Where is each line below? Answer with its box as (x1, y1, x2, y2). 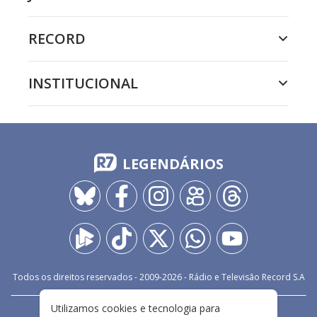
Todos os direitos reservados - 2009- (12, 271, 162, 283)
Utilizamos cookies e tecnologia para (51, 301, 220, 315)
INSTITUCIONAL (28, 74, 138, 93)
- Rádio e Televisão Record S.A (181, 271, 305, 283)
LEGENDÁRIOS (122, 154, 224, 173)
